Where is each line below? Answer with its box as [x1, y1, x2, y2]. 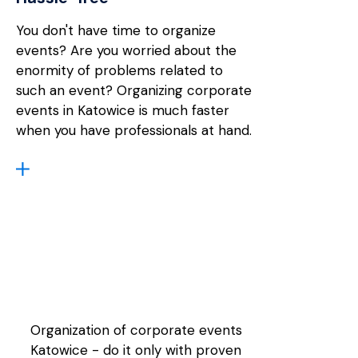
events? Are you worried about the [16, 41, 237, 59]
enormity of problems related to [16, 61, 224, 79]
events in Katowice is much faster [16, 101, 230, 119]
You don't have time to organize [16, 21, 217, 39]
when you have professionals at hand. [16, 121, 253, 139]
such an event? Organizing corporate [16, 81, 253, 99]
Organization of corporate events [30, 321, 242, 340]
